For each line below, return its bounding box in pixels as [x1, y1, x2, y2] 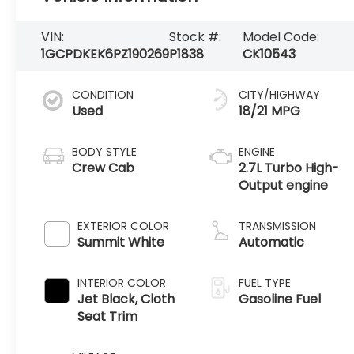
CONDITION [72, 86, 134, 103]
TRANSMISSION [239, 217, 317, 234]
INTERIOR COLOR [77, 274, 167, 291]
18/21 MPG [239, 101, 301, 120]
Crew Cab [72, 158, 135, 177]
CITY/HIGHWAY [239, 86, 321, 103]
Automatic [239, 232, 305, 251]
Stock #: [169, 27, 222, 46]
